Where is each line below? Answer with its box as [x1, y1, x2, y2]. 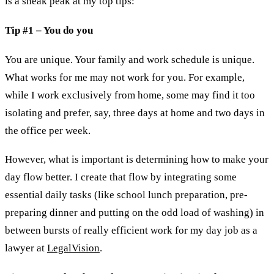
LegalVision [47, 242, 100, 254]
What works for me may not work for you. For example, [5, 71, 245, 83]
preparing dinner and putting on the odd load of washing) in [5, 207, 264, 219]
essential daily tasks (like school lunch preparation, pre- [5, 189, 248, 201]
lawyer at [5, 242, 47, 254]
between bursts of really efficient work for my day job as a [5, 224, 257, 237]
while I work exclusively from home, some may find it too [5, 89, 255, 101]
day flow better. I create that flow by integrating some [5, 171, 237, 183]
